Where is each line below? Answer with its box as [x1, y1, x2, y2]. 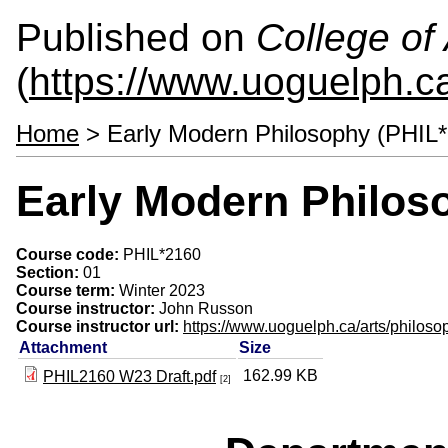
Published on [16, 16, 256, 59]
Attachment [19, 338, 107, 356]
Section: [16, 263, 83, 281]
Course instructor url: [16, 317, 183, 335]
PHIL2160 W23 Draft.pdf [43, 367, 216, 385]
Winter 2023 [119, 281, 205, 299]
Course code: [16, 245, 123, 263]
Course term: [16, 281, 119, 299]
